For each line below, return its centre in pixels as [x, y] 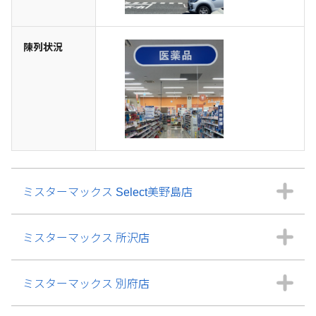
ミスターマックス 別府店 [86, 284]
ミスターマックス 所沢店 [86, 238]
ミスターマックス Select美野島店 [108, 192]
